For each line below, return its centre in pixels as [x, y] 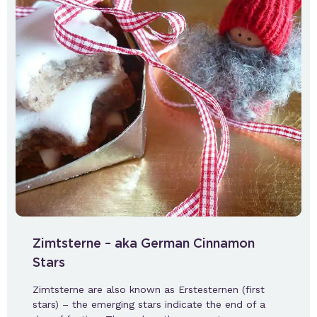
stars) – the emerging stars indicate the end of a [149, 304]
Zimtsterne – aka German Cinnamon [144, 243]
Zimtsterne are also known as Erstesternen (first [149, 289]
